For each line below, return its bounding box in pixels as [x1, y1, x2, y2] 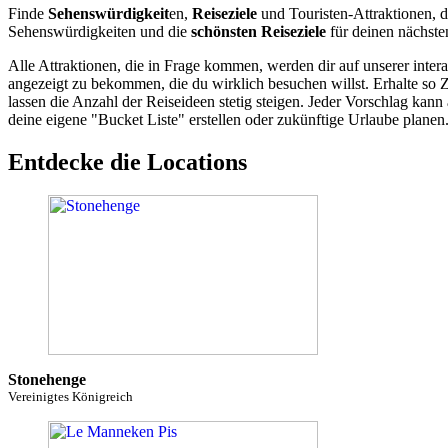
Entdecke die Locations [8, 148, 247, 175]
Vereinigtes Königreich [8, 389, 133, 405]
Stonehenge [8, 371, 86, 389]
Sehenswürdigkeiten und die [8, 22, 191, 40]
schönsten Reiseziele [191, 22, 326, 40]
